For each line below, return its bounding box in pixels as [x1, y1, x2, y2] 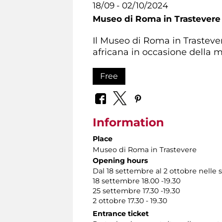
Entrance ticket [93, 209, 149, 219]
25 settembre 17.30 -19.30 [93, 186, 180, 196]
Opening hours [93, 156, 148, 166]
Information [93, 115, 164, 130]
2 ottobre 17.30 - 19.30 [93, 196, 167, 206]
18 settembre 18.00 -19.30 [93, 176, 180, 186]
